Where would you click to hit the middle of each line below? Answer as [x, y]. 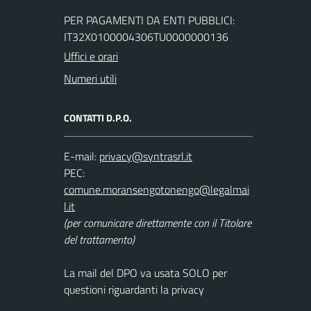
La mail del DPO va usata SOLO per [145, 272]
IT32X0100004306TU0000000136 [146, 36]
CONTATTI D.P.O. [98, 117]
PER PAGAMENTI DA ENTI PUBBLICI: [149, 20]
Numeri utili [90, 78]
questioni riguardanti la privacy [134, 289]
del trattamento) [99, 239]
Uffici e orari [91, 56]
